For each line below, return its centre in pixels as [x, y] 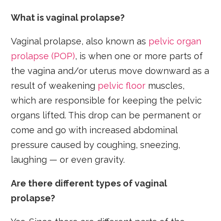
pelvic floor [122, 85]
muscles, [165, 85]
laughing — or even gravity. [68, 159]
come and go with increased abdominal [94, 130]
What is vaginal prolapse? [68, 17]
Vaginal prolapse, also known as [80, 41]
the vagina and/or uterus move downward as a [110, 71]
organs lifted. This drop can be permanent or [106, 115]
